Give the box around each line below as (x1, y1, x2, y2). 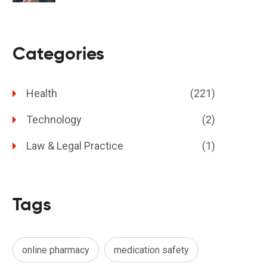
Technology (26, 113, 82, 126)
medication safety (114, 244, 189, 256)
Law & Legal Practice (26, 139, 123, 152)
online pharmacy (22, 244, 89, 256)
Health (26, 87, 57, 100)
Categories (13, 42, 104, 64)
